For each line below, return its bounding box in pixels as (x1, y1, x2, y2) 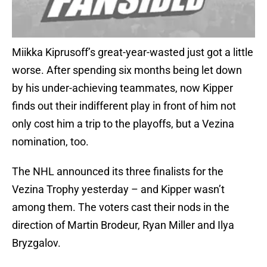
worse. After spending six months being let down (12, 64, 242, 77)
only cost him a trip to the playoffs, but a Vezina (12, 117, 234, 131)
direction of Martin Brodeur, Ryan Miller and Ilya (12, 219, 234, 232)
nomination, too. (12, 135, 89, 148)
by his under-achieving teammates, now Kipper (12, 82, 233, 95)
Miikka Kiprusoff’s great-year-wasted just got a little (12, 46, 253, 59)
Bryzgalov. (12, 237, 61, 250)
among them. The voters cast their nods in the (12, 201, 229, 214)
